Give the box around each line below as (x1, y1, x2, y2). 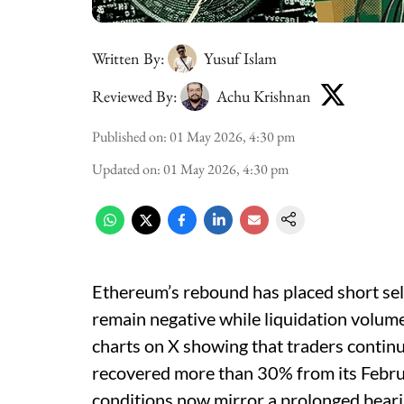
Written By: (92, 48, 164, 69)
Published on (92, 127, 163, 146)
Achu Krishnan (216, 85, 311, 106)
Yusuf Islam (204, 48, 277, 69)
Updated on (92, 160, 157, 179)
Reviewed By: (92, 85, 177, 106)
